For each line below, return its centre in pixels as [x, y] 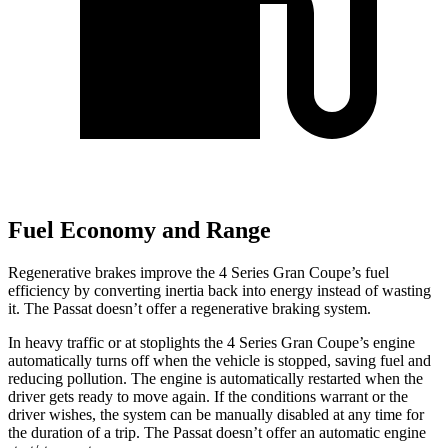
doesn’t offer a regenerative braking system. [231, 308]
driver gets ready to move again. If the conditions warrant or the [208, 396]
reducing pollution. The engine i [109, 378]
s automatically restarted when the [316, 378]
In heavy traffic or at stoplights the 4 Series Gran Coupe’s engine [211, 342]
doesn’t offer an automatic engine [319, 432]
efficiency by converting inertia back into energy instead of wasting [219, 290]
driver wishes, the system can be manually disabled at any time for [216, 414]
